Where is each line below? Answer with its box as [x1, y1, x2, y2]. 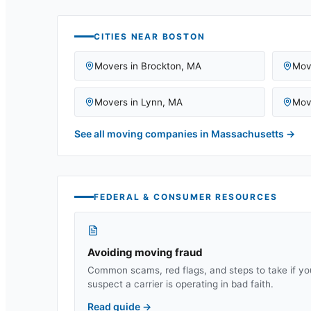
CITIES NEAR [94, 31, 162, 42]
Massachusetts [211, 127, 284, 140]
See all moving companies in [74, 127, 211, 140]
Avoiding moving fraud [87, 245, 203, 259]
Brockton [141, 60, 181, 72]
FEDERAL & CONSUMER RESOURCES [94, 191, 278, 202]
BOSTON [162, 31, 205, 42]
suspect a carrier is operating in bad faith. [87, 278, 274, 289]
